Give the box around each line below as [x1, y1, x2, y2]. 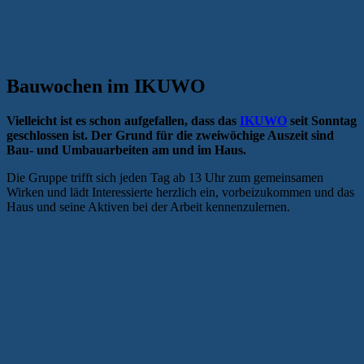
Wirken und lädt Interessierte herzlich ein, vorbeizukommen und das [6, 184, 354, 199]
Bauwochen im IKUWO [6, 75, 206, 97]
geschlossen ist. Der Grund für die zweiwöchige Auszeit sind [6, 128, 334, 142]
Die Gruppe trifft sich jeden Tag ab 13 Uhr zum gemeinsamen [6, 170, 323, 184]
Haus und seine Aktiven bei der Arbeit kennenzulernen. [6, 199, 290, 214]
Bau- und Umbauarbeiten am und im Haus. [6, 142, 246, 157]
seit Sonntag [287, 113, 357, 128]
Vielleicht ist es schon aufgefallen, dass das [6, 113, 240, 128]
